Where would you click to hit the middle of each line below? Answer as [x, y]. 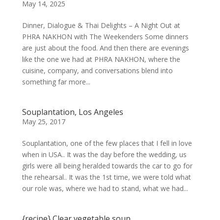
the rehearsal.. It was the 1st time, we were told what [106, 177]
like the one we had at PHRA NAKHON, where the [101, 59]
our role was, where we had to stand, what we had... [105, 188]
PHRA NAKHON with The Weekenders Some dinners [105, 36]
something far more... [56, 82]
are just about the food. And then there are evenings [105, 48]
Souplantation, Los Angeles [72, 112]
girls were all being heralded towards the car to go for [107, 165]
